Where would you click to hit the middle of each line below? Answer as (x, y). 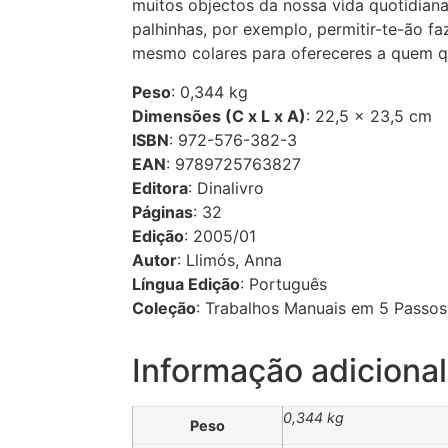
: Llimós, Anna (229, 259)
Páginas (162, 211)
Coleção (164, 307)
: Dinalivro (226, 187)
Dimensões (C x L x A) (219, 115)
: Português (283, 283)
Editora (160, 187)
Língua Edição (186, 283)
